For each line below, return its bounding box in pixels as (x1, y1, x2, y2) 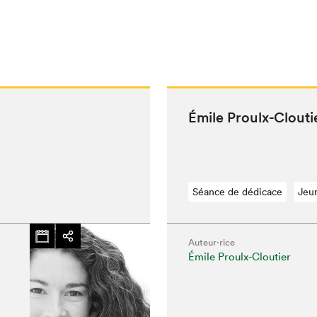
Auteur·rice (188, 236, 235, 248)
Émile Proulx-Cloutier (188, 250, 291, 263)
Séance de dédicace (192, 185, 282, 198)
